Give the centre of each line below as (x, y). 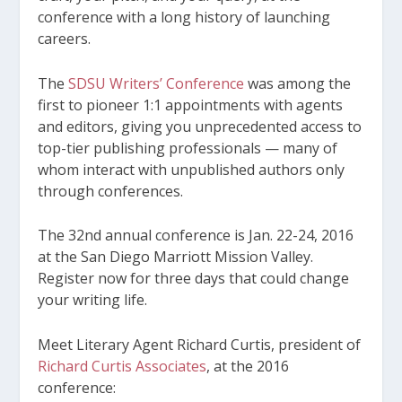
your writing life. (93, 300)
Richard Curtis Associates (122, 366)
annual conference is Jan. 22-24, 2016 (228, 236)
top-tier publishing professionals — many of (188, 148)
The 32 (61, 236)
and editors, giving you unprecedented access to (200, 126)
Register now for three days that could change (194, 279)
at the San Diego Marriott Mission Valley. (176, 257)
